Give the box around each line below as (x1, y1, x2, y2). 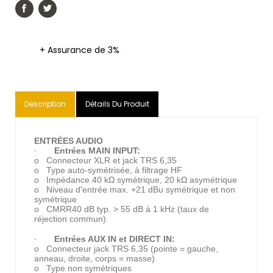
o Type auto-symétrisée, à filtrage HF (34, 165, 182, 175)
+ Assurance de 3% (40, 44, 119, 56)
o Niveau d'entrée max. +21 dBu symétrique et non (34, 185, 235, 194)
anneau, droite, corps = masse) (34, 253, 155, 263)
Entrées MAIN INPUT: (54, 146, 140, 155)
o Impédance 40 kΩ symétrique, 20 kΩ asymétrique (34, 175, 237, 185)
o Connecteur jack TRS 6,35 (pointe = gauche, (34, 244, 218, 253)
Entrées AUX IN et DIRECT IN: (54, 234, 175, 244)
